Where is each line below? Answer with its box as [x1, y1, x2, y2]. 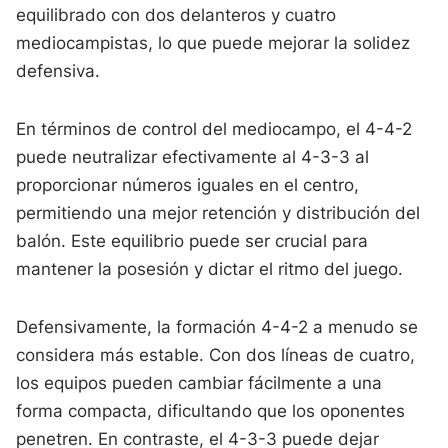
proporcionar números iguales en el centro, [16, 174, 360, 195]
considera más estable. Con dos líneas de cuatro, [16, 344, 416, 365]
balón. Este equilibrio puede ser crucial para [16, 230, 369, 251]
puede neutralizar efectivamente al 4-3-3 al [16, 146, 370, 167]
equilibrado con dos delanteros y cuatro [16, 4, 337, 25]
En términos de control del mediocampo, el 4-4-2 [16, 118, 413, 139]
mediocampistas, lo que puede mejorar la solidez [16, 32, 411, 53]
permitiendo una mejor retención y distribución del [16, 202, 421, 223]
